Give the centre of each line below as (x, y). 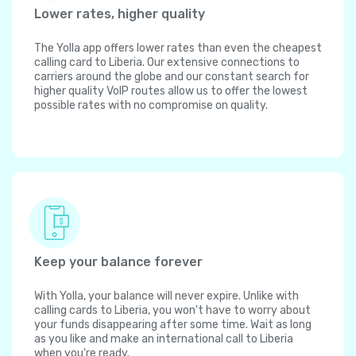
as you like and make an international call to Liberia (164, 339)
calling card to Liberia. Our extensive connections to (167, 63)
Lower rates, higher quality (120, 14)
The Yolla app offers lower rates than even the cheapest (178, 48)
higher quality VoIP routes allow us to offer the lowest (171, 91)
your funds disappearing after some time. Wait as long (173, 325)
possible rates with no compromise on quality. (151, 106)
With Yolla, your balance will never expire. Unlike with (166, 296)
